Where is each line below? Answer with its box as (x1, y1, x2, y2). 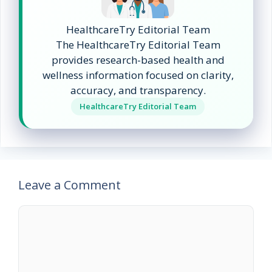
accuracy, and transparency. (70, 83, 206, 98)
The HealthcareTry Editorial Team (55, 38, 220, 52)
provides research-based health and (51, 53, 225, 67)
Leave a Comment (18, 177, 121, 194)
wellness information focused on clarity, (42, 68, 234, 83)
